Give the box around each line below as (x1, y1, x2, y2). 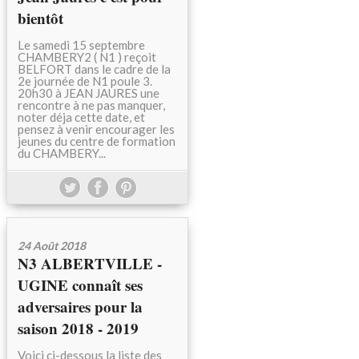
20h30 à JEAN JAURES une (18, 86, 159, 100)
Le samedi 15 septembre (18, 38, 145, 52)
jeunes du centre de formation (18, 134, 175, 148)
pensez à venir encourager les (18, 122, 175, 136)
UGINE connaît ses (18, 274, 143, 296)
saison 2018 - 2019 (18, 317, 139, 339)
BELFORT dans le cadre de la (18, 62, 171, 76)
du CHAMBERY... (18, 146, 106, 160)
